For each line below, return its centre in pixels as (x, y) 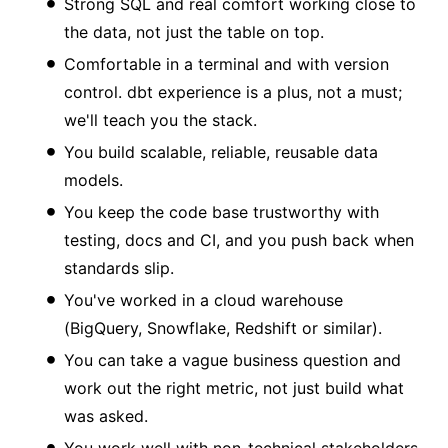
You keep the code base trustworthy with (221, 211)
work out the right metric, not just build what (234, 387)
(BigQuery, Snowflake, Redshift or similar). (223, 327)
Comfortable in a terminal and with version (226, 63)
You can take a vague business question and (232, 359)
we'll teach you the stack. (160, 119)
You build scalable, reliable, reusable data (221, 151)
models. (93, 179)
